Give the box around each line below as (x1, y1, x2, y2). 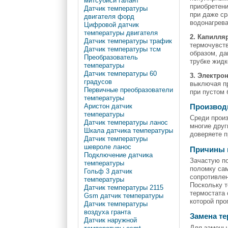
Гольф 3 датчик (83, 167, 132, 176)
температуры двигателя (83, 29, 158, 37)
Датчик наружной (83, 216, 137, 224)
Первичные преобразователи (83, 86, 173, 94)
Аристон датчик (83, 102, 132, 110)
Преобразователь (83, 53, 138, 62)
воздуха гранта (83, 208, 131, 216)
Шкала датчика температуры (83, 127, 173, 135)
